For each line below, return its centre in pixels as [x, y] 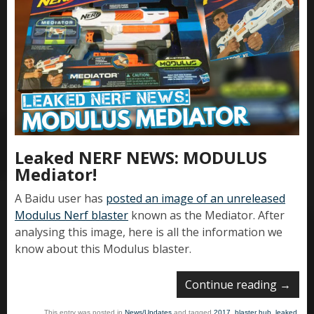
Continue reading [232, 285]
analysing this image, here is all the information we [149, 232]
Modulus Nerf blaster [71, 216]
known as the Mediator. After [206, 216]
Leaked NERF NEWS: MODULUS [141, 158]
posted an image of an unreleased [196, 199]
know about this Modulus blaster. [103, 249]
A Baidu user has [60, 199]
